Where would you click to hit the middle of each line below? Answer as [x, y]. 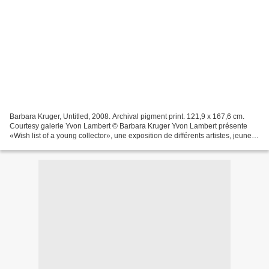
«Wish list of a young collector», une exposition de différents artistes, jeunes [132, 135]
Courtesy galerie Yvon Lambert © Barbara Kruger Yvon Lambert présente [128, 126]
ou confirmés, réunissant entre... [62, 145]
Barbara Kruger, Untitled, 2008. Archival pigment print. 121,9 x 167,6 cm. [127, 116]
